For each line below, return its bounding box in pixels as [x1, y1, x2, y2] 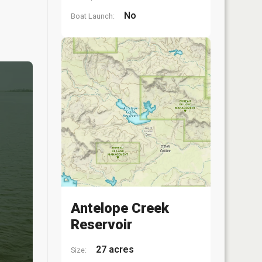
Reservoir [71, 216, 132, 233]
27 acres [94, 244, 134, 255]
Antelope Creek [71, 200, 169, 216]
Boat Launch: [71, 12, 115, 20]
